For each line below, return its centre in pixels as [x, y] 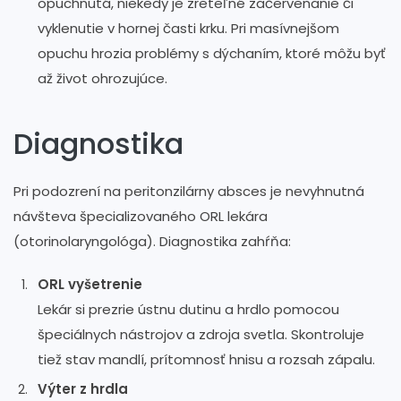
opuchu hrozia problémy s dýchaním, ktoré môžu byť [212, 53]
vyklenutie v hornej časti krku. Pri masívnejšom [188, 28]
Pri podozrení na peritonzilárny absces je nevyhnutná [189, 191]
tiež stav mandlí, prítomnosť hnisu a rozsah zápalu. [206, 359]
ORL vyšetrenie [90, 284]
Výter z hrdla [83, 388]
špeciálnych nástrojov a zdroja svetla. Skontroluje [201, 334]
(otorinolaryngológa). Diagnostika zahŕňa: [152, 241]
